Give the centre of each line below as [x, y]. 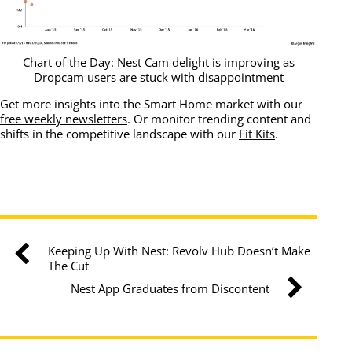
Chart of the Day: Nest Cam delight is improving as [158, 62]
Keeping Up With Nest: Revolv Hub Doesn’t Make [179, 250]
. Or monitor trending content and [219, 119]
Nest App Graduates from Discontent [170, 288]
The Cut [68, 265]
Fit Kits [257, 134]
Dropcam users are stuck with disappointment [158, 77]
